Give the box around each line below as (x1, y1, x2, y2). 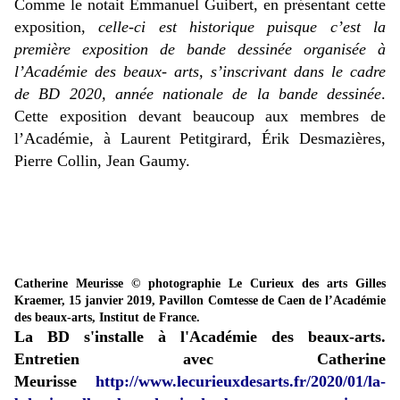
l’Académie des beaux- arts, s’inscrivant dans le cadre (14, 62, 386, 81)
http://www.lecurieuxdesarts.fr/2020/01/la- (96, 372, 386, 391)
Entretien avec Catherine (14, 350, 386, 369)
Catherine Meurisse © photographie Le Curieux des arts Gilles (14, 277, 386, 291)
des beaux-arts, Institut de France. (14, 311, 200, 325)
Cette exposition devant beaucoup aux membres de (14, 107, 386, 126)
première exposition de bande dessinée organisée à (14, 40, 386, 59)
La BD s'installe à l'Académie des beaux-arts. (14, 328, 386, 346)
